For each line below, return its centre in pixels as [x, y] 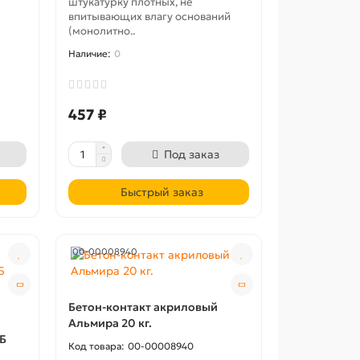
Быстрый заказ [162, 192]
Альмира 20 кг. [110, 323]
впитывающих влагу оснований [150, 16]
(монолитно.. [102, 31]
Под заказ [191, 154]
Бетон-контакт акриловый [143, 307]
